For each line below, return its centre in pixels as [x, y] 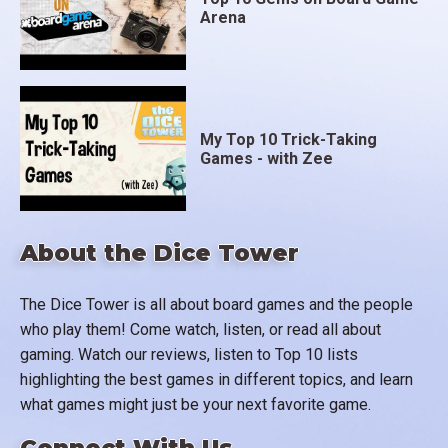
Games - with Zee [267, 158]
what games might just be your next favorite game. [195, 404]
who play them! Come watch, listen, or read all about [200, 329]
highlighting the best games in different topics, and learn [216, 379]
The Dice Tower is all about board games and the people [216, 304]
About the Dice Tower [159, 253]
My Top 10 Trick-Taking [289, 139]
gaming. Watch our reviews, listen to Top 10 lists [189, 354]
